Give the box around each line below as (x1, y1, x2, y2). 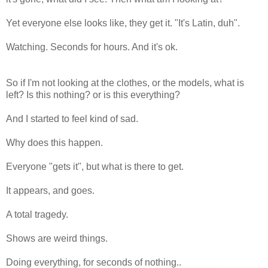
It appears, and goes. (6, 185, 95, 196)
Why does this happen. (6, 138, 103, 148)
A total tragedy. (6, 209, 68, 220)
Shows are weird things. (6, 233, 108, 244)
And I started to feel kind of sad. (6, 114, 138, 124)
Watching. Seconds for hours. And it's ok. (6, 42, 178, 53)
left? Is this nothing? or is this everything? (6, 90, 180, 100)
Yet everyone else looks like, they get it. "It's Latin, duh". (6, 18, 240, 29)
